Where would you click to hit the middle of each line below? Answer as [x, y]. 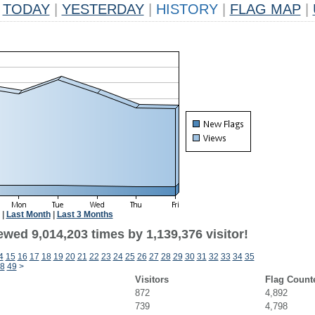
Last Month [28, 214]
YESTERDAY [103, 9]
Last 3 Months [85, 214]
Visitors [152, 279]
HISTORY [187, 9]
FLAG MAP [265, 9]
